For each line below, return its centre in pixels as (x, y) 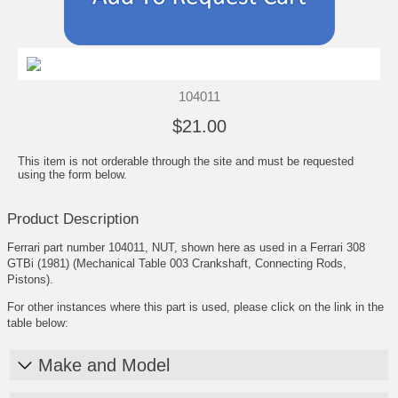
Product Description (73, 219)
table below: (38, 322)
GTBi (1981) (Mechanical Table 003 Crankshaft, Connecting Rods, (177, 263)
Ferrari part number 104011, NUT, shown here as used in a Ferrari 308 (186, 247)
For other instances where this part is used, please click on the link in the (195, 306)
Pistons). (30, 279)
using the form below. (72, 174)
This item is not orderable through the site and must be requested (186, 161)
